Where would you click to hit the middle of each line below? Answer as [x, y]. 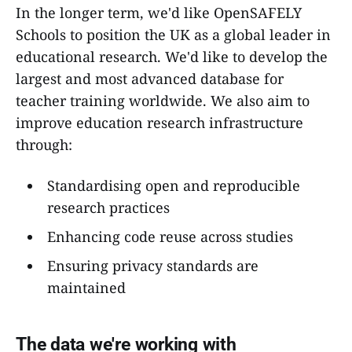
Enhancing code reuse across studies [170, 236]
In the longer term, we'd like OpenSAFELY [159, 12]
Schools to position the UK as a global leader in [173, 34]
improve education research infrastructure [159, 122]
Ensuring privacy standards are [152, 265]
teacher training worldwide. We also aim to [163, 100]
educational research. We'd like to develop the [172, 56]
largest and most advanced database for [150, 78]
